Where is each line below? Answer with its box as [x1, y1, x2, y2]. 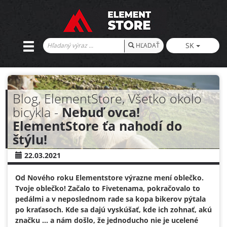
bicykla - [13, 103, 62, 121]
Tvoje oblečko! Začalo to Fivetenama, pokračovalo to [15, 183, 200, 193]
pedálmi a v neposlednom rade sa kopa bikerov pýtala [15, 194, 206, 204]
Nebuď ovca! [62, 103, 140, 121]
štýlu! [13, 130, 47, 148]
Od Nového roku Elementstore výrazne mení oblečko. [15, 172, 204, 182]
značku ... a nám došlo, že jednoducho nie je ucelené [15, 215, 198, 225]
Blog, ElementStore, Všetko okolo [13, 89, 202, 107]
